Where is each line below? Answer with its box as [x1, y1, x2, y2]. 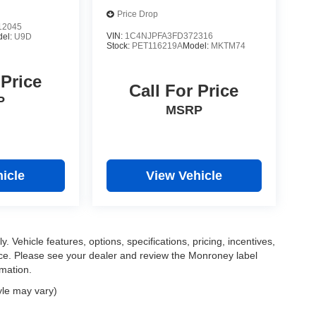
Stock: [106, 41, 132, 51]
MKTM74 [210, 41, 245, 51]
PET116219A [131, 41, 183, 51]
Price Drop [116, 9, 158, 20]
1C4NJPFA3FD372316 [124, 31, 213, 41]
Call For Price [129, 81, 239, 101]
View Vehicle [145, 169, 222, 183]
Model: [182, 41, 211, 51]
